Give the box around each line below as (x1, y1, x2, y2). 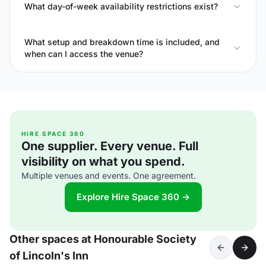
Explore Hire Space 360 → (76, 191, 190, 202)
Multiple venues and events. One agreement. (21, 170, 196, 180)
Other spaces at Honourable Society (9, 233, 197, 245)
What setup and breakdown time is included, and (24, 37, 220, 47)
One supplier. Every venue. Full (21, 139, 198, 153)
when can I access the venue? (24, 49, 143, 59)
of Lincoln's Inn (9, 249, 88, 262)
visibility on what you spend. (21, 154, 185, 169)
